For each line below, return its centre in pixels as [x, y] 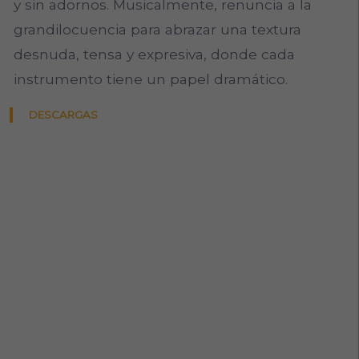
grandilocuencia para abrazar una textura [157, 29]
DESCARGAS [64, 114]
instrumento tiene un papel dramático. [150, 79]
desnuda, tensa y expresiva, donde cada [154, 54]
